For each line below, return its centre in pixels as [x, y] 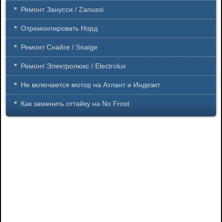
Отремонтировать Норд [59, 28]
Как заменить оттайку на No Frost [75, 104]
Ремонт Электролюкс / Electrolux [73, 66]
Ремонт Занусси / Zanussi [62, 10]
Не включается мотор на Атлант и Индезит [90, 85]
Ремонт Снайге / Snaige [59, 47]
